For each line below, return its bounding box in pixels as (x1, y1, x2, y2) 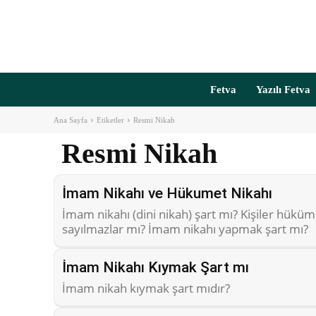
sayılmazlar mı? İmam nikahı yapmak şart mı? (62, 221, 308, 237)
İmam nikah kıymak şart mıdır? (62, 280, 230, 296)
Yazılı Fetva (256, 84, 310, 95)
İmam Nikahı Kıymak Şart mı (62, 259, 249, 276)
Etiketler (97, 116, 124, 124)
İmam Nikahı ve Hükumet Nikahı (62, 185, 272, 202)
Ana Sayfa (54, 116, 87, 124)
